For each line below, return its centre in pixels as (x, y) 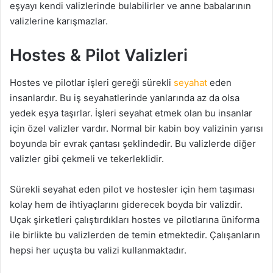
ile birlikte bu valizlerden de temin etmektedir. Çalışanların (135, 235)
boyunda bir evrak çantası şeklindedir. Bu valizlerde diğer (133, 143)
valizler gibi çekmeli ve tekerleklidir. (87, 158)
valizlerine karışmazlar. (59, 21)
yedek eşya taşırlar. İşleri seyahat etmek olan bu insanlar (131, 113)
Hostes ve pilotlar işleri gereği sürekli (92, 82)
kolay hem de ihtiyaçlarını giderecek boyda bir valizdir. (126, 204)
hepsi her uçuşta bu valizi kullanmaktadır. (98, 250)
